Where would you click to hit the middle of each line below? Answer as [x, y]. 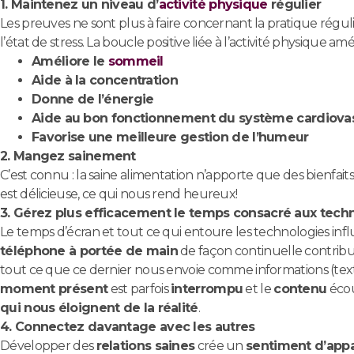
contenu [300, 289]
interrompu [207, 289]
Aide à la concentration [105, 81]
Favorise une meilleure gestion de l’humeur [170, 137]
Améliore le [70, 62]
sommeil [136, 62]
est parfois [139, 289]
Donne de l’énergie [93, 100]
